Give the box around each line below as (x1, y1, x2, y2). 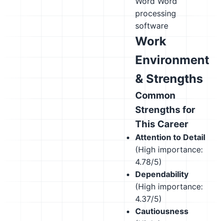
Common (135, 90, 176, 101)
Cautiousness (135, 206, 188, 216)
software (135, 21, 168, 31)
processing (135, 8, 176, 18)
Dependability (135, 169, 188, 179)
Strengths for (135, 104, 195, 115)
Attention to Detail (135, 132, 205, 142)
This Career (135, 118, 188, 130)
